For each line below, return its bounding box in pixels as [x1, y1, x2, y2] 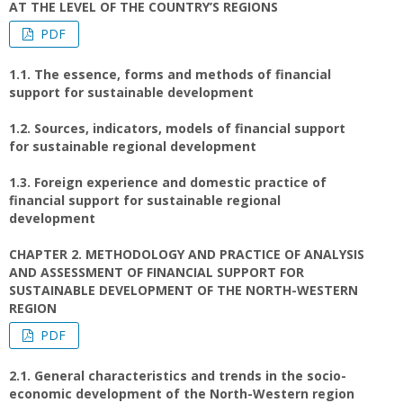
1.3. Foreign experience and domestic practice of [9, 174, 327, 191]
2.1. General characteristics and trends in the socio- [9, 367, 346, 384]
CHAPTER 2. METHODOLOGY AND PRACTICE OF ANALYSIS [9, 246, 364, 263]
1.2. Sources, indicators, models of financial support [9, 120, 345, 137]
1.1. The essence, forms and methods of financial [9, 66, 331, 83]
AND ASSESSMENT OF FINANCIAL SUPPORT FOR [9, 264, 304, 281]
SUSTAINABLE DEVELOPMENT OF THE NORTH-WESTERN [9, 282, 358, 299]
